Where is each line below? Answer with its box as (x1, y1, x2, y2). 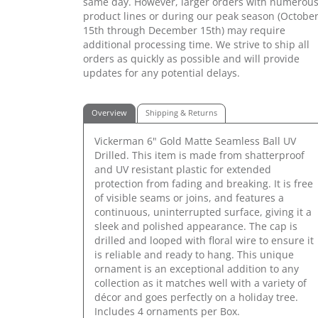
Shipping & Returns (146, 107, 217, 118)
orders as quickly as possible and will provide (83, 51, 300, 65)
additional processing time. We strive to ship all (83, 37, 309, 51)
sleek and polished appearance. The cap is (94, 219, 297, 233)
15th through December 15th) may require (83, 23, 285, 37)
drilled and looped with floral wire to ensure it (94, 233, 314, 247)
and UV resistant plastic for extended (94, 162, 271, 176)
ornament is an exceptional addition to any (94, 261, 299, 275)
